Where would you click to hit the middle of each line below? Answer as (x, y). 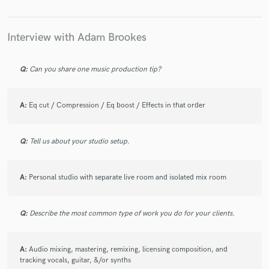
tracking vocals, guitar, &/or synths (75, 261)
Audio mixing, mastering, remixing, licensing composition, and (128, 250)
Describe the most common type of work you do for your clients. (132, 214)
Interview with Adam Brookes (77, 37)
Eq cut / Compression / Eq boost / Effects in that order (117, 106)
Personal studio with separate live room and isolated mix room (128, 178)
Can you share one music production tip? (95, 70)
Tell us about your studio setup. (80, 142)
